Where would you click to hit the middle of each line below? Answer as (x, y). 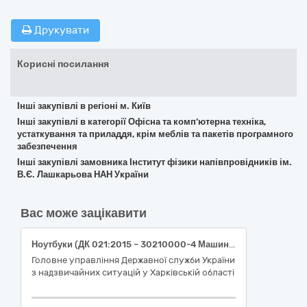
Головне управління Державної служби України (133, 260)
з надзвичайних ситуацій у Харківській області (133, 272)
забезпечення (47, 146)
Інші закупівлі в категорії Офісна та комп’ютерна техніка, (142, 122)
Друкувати (60, 30)
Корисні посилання (63, 64)
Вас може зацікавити (84, 213)
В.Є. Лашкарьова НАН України (83, 174)
